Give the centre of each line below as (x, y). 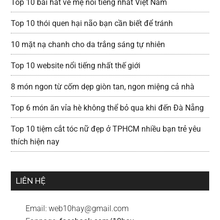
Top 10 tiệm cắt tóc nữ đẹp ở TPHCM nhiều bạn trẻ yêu (106, 129)
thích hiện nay (35, 141)
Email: (37, 208)
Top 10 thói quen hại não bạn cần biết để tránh (92, 23)
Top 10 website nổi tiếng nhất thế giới (76, 65)
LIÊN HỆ (31, 181)
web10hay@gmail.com (89, 208)
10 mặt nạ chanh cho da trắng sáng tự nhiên (88, 44)
